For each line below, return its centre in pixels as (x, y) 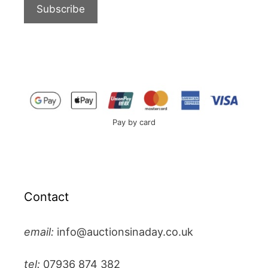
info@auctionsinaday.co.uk (125, 232)
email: (39, 232)
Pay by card (134, 122)
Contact (46, 197)
